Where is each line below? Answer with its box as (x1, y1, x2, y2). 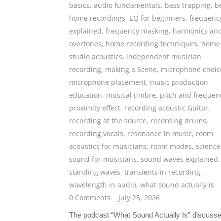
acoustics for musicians (69, 142, 147, 151)
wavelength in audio (69, 180, 136, 190)
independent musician (126, 52, 201, 62)
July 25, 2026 (118, 193, 160, 203)
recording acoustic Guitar (124, 103, 208, 113)
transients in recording (124, 167, 200, 177)
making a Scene (105, 65, 157, 74)
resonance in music (127, 129, 192, 139)
